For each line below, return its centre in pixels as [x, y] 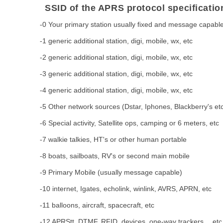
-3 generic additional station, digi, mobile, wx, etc [116, 74]
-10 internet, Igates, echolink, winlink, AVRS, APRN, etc [126, 189]
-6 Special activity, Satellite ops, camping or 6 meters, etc [129, 123]
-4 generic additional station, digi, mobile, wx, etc [116, 90]
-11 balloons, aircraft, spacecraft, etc [97, 205]
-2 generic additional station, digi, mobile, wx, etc [116, 57]
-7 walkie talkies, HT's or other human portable [113, 140]
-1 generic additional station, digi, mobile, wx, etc [116, 41]
